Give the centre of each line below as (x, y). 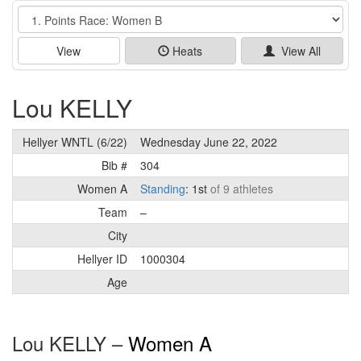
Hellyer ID (102, 258)
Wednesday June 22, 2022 (209, 141)
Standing (163, 188)
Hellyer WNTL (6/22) (75, 141)
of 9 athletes (242, 188)
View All (298, 50)
